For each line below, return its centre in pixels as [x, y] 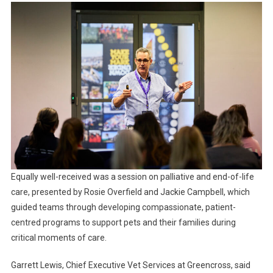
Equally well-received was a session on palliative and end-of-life [132, 177]
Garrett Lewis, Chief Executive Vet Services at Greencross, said [130, 265]
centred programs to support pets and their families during [123, 223]
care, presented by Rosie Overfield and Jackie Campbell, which [130, 192]
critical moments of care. [58, 238]
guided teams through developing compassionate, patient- [123, 207]
